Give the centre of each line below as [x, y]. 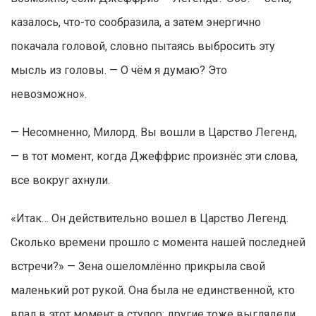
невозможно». [49, 95]
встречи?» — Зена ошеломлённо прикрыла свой [138, 267]
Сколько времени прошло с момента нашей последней [158, 243]
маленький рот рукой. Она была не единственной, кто [153, 291]
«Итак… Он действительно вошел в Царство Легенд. [150, 219]
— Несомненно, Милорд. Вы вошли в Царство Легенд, [154, 133]
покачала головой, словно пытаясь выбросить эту [143, 47]
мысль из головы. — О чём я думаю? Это [119, 71]
